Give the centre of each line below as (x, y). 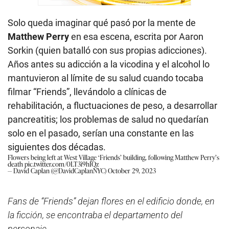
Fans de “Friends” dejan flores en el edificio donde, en (111, 201)
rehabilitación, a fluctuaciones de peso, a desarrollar (112, 105)
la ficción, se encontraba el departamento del (95, 215)
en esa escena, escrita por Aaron (137, 36)
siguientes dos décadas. (57, 147)
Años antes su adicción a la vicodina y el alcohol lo (109, 64)
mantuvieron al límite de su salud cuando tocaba (106, 78)
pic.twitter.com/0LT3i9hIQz (62, 164)
